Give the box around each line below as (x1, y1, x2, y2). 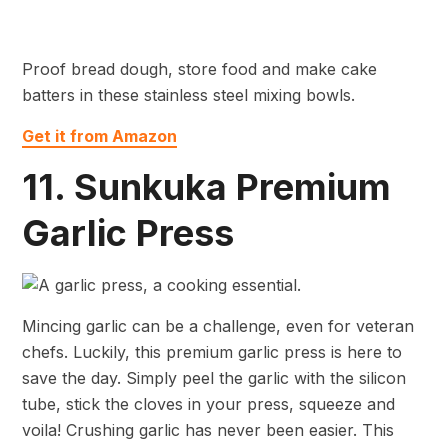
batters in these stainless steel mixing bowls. (22, 84, 355, 105)
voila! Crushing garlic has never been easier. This (22, 419, 394, 440)
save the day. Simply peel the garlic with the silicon (22, 367, 406, 388)
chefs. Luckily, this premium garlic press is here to (22, 341, 402, 362)
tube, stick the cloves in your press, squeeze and (22, 393, 395, 414)
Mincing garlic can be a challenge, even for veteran (22, 315, 414, 336)
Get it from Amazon (22, 125, 177, 146)
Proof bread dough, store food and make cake (22, 58, 377, 79)
